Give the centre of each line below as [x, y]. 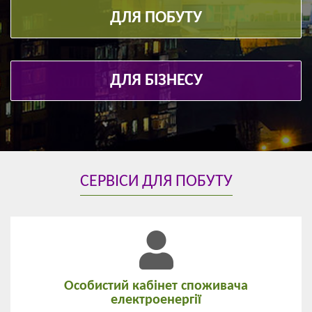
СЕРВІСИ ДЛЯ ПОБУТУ [156, 182]
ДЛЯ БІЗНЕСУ [156, 81]
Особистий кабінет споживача [156, 287]
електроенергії [156, 301]
